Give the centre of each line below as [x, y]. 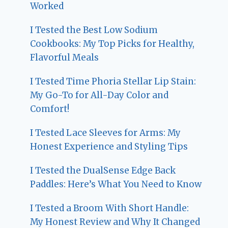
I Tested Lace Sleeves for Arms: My [106, 133]
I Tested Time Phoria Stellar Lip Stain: [113, 81]
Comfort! [50, 109]
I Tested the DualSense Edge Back [103, 170]
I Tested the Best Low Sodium [94, 30]
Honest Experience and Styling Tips [109, 146]
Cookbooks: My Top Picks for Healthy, [112, 44]
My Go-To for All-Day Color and [99, 95]
